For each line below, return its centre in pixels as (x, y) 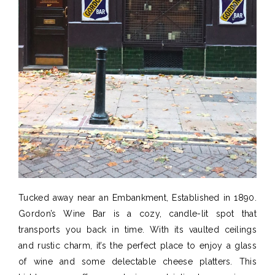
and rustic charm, (57, 245)
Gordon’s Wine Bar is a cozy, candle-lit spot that (137, 213)
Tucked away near (59, 197)
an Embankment (133, 197)
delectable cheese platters (171, 261)
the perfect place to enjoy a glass (181, 245)
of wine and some (65, 261)
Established (196, 197)
